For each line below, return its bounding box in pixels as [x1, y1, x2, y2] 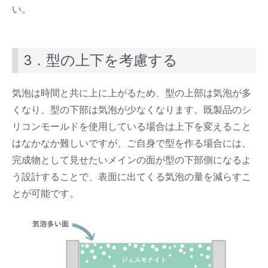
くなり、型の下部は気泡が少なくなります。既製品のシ [12, 105, 251, 115]
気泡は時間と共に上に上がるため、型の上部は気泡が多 [12, 88, 251, 99]
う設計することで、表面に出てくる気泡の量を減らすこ [12, 172, 251, 182]
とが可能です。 [12, 188, 79, 199]
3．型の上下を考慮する [24, 52, 178, 69]
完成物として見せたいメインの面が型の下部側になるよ [12, 155, 251, 166]
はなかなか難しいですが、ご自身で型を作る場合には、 [12, 138, 251, 149]
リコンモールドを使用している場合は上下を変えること [12, 121, 251, 132]
